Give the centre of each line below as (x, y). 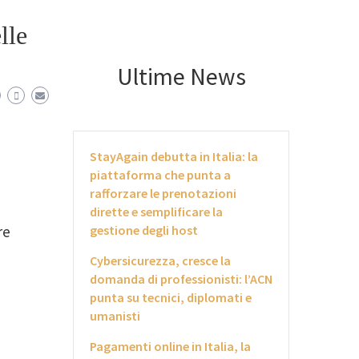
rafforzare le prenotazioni (163, 193)
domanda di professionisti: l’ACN (181, 279)
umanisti (115, 316)
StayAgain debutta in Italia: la (174, 156)
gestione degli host (144, 230)
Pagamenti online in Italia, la (170, 346)
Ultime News (181, 76)
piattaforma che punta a (160, 175)
